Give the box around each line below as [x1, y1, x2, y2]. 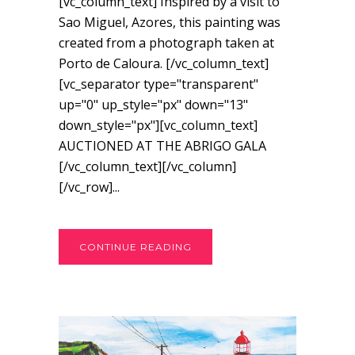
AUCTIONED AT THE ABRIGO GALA [59, 137, 266, 155]
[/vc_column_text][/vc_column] [59, 158, 236, 176]
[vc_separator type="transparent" [59, 75, 258, 94]
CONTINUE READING [79, 241, 192, 254]
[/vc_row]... [59, 178, 120, 197]
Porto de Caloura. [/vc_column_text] [59, 55, 269, 73]
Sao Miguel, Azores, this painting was [59, 13, 281, 32]
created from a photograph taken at [59, 34, 274, 52]
